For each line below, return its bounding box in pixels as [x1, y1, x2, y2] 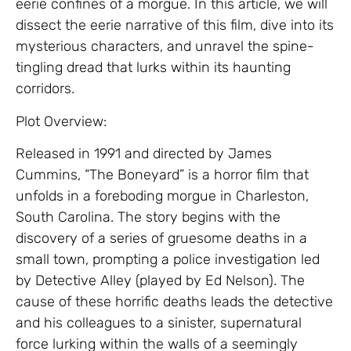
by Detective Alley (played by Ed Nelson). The [16, 272, 305, 290]
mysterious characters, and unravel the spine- [16, 38, 314, 56]
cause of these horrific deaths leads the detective [16, 293, 333, 311]
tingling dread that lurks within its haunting [16, 59, 291, 77]
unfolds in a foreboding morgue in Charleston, [16, 187, 309, 205]
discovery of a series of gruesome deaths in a [16, 230, 307, 248]
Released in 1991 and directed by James [16, 145, 272, 163]
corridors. [16, 80, 74, 98]
